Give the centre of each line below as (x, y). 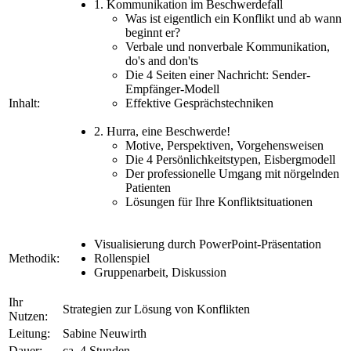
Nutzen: (28, 316)
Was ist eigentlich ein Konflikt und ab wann (233, 18)
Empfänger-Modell (172, 89)
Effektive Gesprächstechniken (199, 103)
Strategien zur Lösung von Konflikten (156, 309)
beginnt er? (153, 32)
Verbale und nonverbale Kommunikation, (228, 46)
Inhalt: (24, 103)
